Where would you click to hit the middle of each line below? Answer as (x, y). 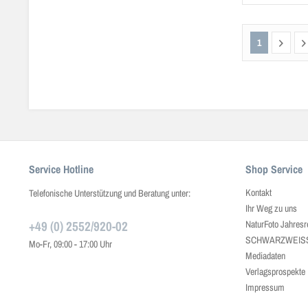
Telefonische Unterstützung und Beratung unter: (110, 193)
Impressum (265, 287)
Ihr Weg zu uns (271, 208)
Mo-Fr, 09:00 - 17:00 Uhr (70, 244)
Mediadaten (265, 255)
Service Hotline (61, 169)
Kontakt (258, 192)
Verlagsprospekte (275, 271)
